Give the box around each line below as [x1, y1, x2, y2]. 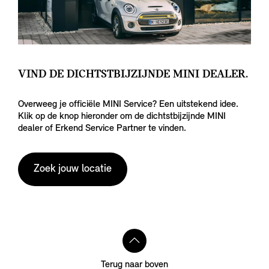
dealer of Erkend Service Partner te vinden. [18, 124, 186, 134]
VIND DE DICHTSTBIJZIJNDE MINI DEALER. [18, 68, 248, 81]
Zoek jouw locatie [34, 163, 112, 175]
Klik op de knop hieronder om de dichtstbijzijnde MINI [18, 112, 226, 122]
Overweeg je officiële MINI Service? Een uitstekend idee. [18, 100, 238, 110]
